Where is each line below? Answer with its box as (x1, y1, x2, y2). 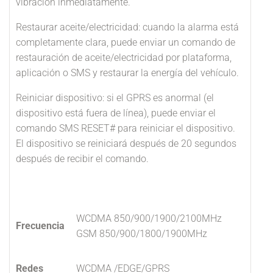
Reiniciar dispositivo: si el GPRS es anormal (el (16, 92, 214, 104)
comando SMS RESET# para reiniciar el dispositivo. (16, 122, 235, 134)
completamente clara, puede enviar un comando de (16, 37, 235, 48)
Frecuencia (16, 220, 65, 232)
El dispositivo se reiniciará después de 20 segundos (16, 138, 236, 149)
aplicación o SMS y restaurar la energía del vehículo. (16, 67, 239, 79)
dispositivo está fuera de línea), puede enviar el (16, 107, 216, 119)
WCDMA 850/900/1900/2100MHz (76, 213, 222, 224)
